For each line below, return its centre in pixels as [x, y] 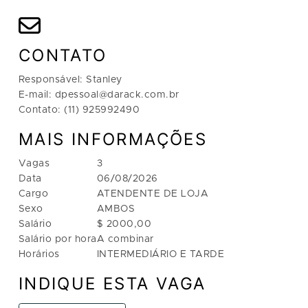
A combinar [125, 239]
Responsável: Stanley [70, 79]
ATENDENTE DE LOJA [153, 194]
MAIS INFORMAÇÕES [113, 139]
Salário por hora [57, 239]
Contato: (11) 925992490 [79, 110]
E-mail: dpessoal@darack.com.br [99, 95]
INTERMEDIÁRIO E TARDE [161, 254]
